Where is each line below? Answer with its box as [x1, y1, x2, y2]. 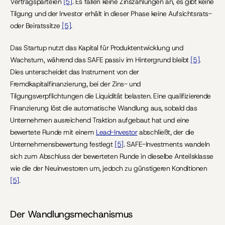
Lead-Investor [96, 128, 138, 137]
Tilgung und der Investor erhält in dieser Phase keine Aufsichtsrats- [10, 9, 212, 18]
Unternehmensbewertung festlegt [10, 140, 115, 149]
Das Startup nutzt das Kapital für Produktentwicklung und [10, 43, 183, 52]
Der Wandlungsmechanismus [10, 208, 133, 220]
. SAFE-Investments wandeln [123, 140, 210, 149]
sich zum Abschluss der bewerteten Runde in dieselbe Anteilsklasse [10, 152, 213, 161]
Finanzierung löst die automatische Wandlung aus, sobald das [10, 103, 197, 113]
